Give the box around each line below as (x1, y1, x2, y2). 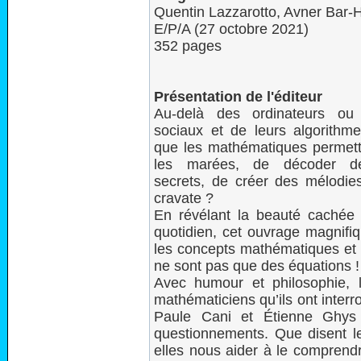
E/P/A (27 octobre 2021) (154, 21, 309, 37)
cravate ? (154, 190, 214, 206)
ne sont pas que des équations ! (154, 258, 359, 274)
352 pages (154, 38, 222, 54)
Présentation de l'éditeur (154, 89, 322, 105)
